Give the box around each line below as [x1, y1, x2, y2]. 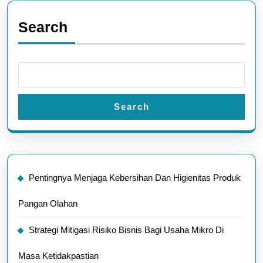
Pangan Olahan [18, 198, 77, 208]
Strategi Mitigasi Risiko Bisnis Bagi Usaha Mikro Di [29, 225, 224, 235]
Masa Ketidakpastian [18, 251, 99, 261]
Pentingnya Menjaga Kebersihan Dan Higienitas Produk [29, 173, 241, 183]
